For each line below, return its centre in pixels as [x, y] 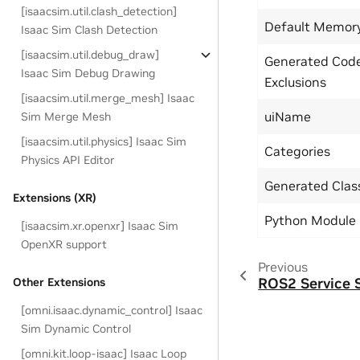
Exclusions [295, 82]
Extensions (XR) [55, 198]
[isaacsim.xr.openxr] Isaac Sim [100, 226]
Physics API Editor [68, 160]
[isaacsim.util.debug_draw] [90, 55]
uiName [288, 116]
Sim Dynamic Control [76, 329]
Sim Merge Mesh [66, 117]
